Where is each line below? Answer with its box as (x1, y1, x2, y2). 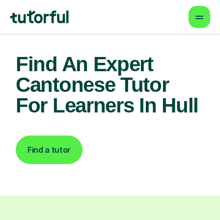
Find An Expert (16, 53, 153, 76)
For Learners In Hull (16, 94, 199, 117)
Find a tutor (27, 145, 71, 155)
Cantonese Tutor (16, 73, 169, 96)
